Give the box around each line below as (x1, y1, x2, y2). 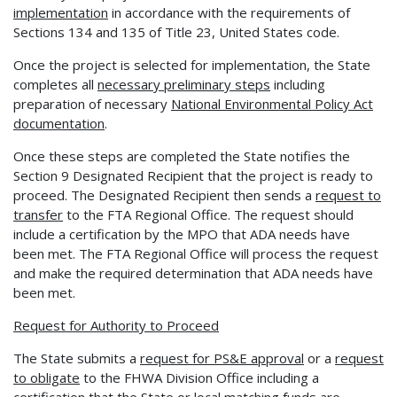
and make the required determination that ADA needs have (13, 263, 373, 282)
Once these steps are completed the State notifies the (13, 146, 350, 165)
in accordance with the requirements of (108, 3, 350, 21)
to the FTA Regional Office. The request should (63, 205, 354, 223)
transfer (13, 205, 63, 223)
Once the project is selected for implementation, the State (13, 55, 370, 74)
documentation (13, 113, 105, 132)
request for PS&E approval (140, 348, 304, 367)
